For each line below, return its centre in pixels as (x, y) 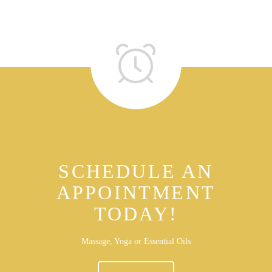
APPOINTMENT (136, 193)
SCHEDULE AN (136, 172)
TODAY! (136, 214)
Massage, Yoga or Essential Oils (136, 242)
